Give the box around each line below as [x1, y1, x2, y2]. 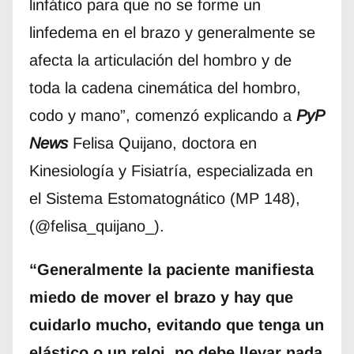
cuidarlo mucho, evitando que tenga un [28, 316, 324, 334]
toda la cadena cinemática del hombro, [28, 79, 301, 97]
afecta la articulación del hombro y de [28, 51, 292, 70]
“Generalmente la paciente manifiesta [28, 261, 314, 279]
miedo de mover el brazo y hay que [28, 288, 293, 307]
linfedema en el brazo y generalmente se [28, 24, 315, 42]
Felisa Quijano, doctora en [67, 134, 257, 153]
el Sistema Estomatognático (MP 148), [28, 190, 300, 208]
